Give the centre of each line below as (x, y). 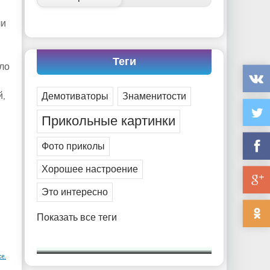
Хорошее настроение (90, 169)
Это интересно (75, 192)
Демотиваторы (75, 96)
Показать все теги (77, 218)
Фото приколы (73, 146)
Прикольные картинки (108, 121)
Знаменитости (154, 96)
